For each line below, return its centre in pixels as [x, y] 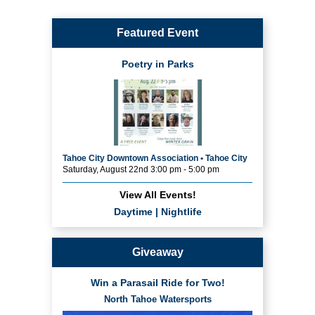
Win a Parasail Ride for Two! [157, 282]
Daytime [133, 211]
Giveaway [157, 252]
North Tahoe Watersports [157, 299]
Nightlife [181, 211]
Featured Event [157, 33]
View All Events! [157, 194]
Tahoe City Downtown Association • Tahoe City [155, 158]
